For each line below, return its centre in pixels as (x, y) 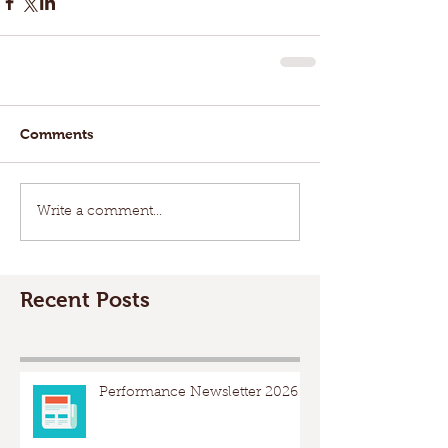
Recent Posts (85, 299)
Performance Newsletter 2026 (198, 393)
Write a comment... (99, 211)
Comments (57, 134)
